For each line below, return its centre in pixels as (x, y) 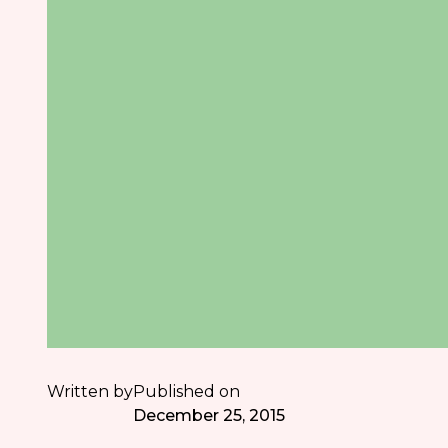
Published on (187, 391)
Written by (90, 391)
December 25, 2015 (209, 415)
